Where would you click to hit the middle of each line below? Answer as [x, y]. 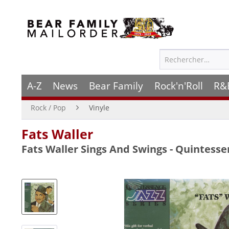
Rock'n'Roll [178, 86]
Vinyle [99, 108]
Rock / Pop [48, 108]
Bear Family [116, 86]
